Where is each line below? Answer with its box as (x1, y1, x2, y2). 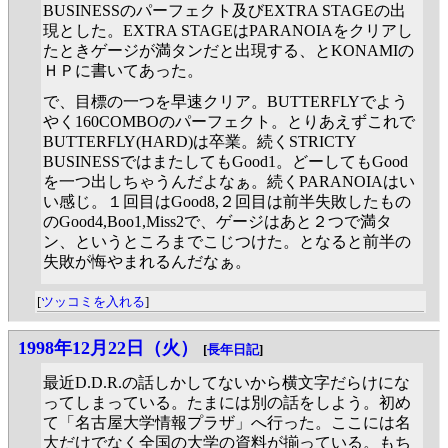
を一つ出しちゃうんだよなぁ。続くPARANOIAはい (43, 173, 415, 191)
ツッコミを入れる (41, 293, 145, 309)
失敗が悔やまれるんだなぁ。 (43, 253, 251, 271)
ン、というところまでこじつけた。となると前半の (43, 233, 411, 251)
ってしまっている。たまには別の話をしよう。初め (43, 393, 411, 411)
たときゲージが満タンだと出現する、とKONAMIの (43, 41, 414, 59)
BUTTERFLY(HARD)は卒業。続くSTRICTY (43, 133, 356, 151)
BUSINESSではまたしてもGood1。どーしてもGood (43, 153, 408, 171)
